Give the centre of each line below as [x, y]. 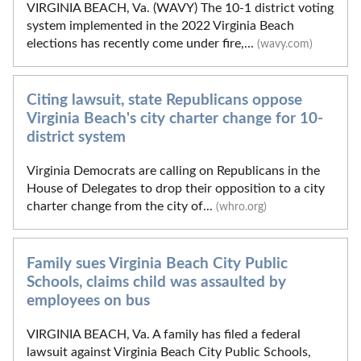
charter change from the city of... [121, 207]
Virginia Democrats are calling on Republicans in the [173, 171]
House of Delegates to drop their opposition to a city [176, 189]
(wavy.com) [285, 44]
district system [76, 138]
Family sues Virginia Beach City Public [157, 263]
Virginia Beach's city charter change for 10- [175, 119]
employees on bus [88, 301]
